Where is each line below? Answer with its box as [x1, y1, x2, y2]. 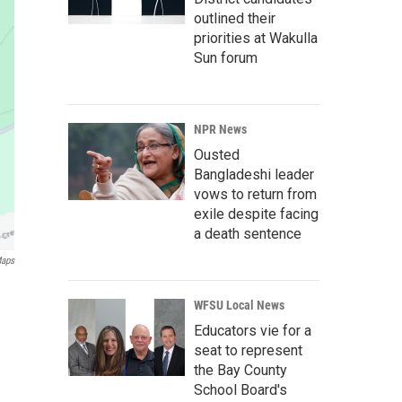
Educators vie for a [194, 322, 311, 340]
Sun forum [194, 49, 258, 67]
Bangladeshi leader [194, 166, 314, 184]
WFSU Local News [194, 298, 284, 313]
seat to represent [194, 342, 302, 360]
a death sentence [194, 225, 301, 243]
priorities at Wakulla [194, 30, 318, 48]
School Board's [194, 381, 287, 399]
